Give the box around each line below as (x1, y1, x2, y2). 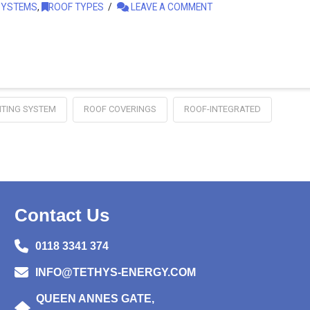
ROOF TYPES (48, 1, 104, 13)
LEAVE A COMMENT (128, 1, 212, 13)
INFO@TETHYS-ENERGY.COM (35, 266, 196, 279)
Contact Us (15, 206, 110, 226)
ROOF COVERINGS (83, 104, 156, 115)
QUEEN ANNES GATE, (36, 293, 155, 305)
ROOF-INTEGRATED (183, 104, 261, 115)
